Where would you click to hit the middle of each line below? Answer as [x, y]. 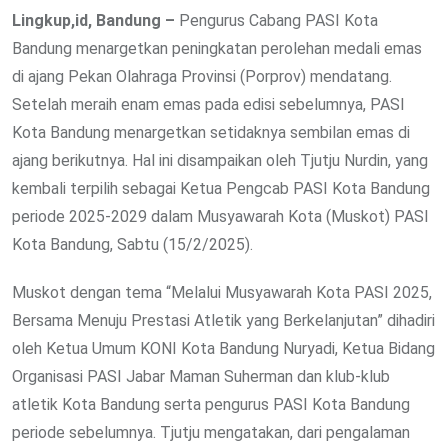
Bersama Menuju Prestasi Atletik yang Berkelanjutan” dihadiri [223, 321]
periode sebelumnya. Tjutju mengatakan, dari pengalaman [211, 433]
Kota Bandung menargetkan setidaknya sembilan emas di [211, 133]
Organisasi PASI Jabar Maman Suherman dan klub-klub [201, 377]
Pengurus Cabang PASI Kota [276, 21]
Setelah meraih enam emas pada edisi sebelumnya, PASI [208, 105]
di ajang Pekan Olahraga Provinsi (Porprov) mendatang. [202, 77]
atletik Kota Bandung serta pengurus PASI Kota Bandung [211, 405]
